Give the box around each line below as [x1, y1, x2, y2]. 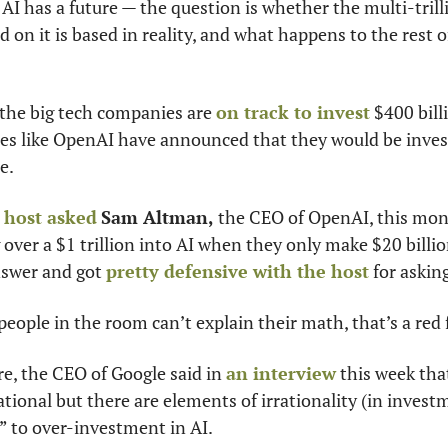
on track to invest [216, 100, 370, 124]
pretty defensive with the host [106, 259, 369, 283]
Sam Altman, [101, 205, 214, 229]
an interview [226, 361, 336, 385]
